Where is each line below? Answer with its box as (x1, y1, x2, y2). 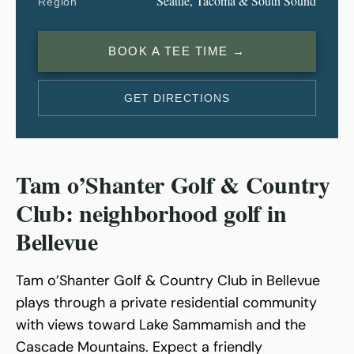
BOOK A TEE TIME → (108, 43, 246, 58)
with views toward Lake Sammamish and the (16, 314, 306, 334)
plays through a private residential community (16, 292, 317, 312)
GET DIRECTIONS (123, 91, 231, 104)
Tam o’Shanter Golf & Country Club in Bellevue (16, 270, 320, 290)
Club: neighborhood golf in (16, 194, 287, 230)
